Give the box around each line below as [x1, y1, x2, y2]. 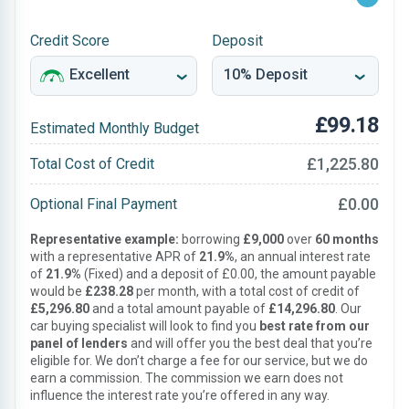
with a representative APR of [30, 249, 199, 264]
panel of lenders [30, 336, 128, 351]
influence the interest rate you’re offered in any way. [30, 388, 330, 403]
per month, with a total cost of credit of [133, 284, 360, 299]
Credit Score [30, 32, 110, 49]
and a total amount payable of [89, 301, 268, 316]
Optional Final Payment [30, 194, 177, 213]
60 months [315, 232, 379, 246]
